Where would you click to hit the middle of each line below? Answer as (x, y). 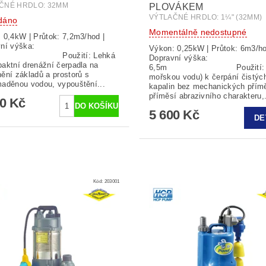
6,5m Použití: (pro (192, 67)
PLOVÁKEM (176, 7)
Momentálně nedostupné (198, 32)
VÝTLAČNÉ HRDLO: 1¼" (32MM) (205, 17)
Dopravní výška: (178, 58)
